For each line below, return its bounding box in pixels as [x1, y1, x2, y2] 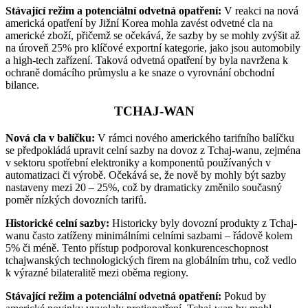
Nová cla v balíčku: [5, 131, 95, 144]
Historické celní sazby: [5, 217, 109, 229]
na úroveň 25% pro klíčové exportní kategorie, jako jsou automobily [5, 41, 300, 54]
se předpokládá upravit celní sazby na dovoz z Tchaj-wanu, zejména [5, 144, 300, 156]
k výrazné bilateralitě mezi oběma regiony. [5, 266, 188, 278]
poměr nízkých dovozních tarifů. [5, 193, 146, 206]
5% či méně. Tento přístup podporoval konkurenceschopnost [5, 241, 268, 254]
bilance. [5, 78, 39, 91]
